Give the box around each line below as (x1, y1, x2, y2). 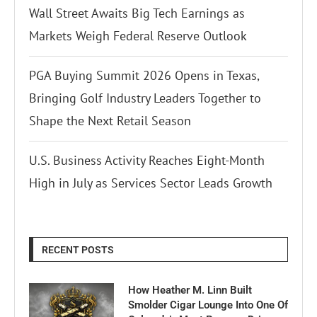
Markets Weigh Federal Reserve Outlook (29, 28, 247, 45)
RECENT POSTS (42, 244, 114, 256)
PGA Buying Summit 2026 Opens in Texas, (29, 67, 259, 84)
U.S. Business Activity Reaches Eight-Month (29, 152, 265, 169)
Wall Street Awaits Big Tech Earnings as (29, 5, 245, 22)
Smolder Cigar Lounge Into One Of (128, 299, 288, 312)
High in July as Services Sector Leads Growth (29, 175, 272, 192)
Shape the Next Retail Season (29, 113, 191, 129)
